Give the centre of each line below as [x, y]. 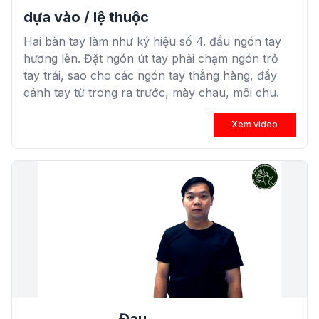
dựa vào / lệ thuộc [86, 17]
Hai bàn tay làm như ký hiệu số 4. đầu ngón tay [152, 41]
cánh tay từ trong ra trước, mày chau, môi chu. [151, 93]
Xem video [255, 124]
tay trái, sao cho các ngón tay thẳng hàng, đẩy [150, 75]
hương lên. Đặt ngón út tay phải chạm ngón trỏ [151, 58]
